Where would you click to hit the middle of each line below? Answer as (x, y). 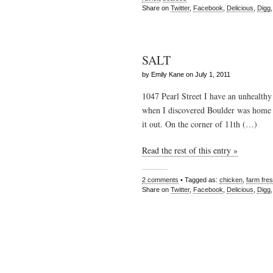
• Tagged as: (199, 180)
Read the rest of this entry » (190, 150)
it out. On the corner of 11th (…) (200, 124)
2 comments (160, 180)
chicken (231, 180)
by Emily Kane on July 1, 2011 (186, 74)
